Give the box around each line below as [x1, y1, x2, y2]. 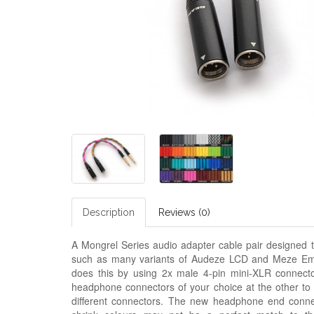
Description [83, 206, 135, 218]
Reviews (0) [158, 206, 210, 218]
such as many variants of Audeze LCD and [71, 251, 269, 266]
